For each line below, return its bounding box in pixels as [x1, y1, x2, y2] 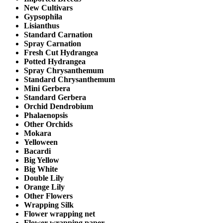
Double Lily [24, 173, 64, 182]
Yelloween [24, 137, 58, 146]
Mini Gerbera [24, 84, 70, 93]
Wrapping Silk [24, 200, 74, 209]
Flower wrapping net [24, 209, 95, 218]
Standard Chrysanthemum [24, 75, 115, 84]
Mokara [24, 128, 51, 137]
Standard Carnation [24, 30, 93, 39]
